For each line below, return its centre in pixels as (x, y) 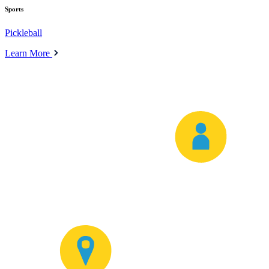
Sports (14, 9)
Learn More (29, 53)
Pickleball (23, 32)
